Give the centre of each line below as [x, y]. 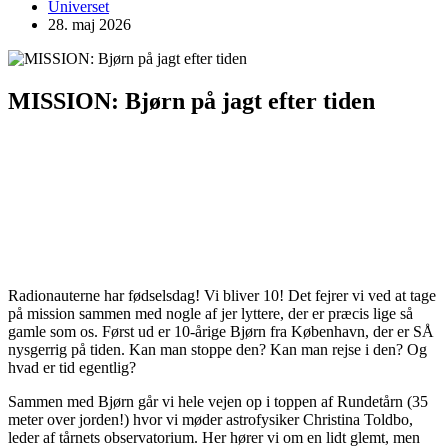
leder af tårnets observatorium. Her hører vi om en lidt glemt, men [214, 437]
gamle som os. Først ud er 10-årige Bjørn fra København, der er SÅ [221, 331]
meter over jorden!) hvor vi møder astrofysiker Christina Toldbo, [210, 419]
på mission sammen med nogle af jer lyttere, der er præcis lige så [210, 313]
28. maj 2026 [89, 24]
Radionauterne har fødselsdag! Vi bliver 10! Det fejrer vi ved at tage [222, 295]
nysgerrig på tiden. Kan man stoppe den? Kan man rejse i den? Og [217, 349]
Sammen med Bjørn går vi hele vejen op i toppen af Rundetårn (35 [218, 401]
